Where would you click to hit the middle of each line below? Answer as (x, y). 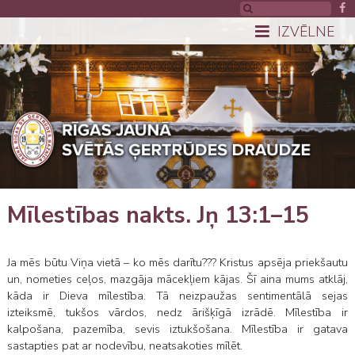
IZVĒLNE (306, 31)
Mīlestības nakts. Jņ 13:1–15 (158, 216)
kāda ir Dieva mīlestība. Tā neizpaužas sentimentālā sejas (177, 296)
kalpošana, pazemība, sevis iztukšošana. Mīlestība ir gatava (177, 329)
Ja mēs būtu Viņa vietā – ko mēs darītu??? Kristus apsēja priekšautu (177, 263)
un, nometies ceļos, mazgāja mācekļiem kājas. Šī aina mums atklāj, (177, 279)
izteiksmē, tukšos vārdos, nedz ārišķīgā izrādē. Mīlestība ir (177, 313)
